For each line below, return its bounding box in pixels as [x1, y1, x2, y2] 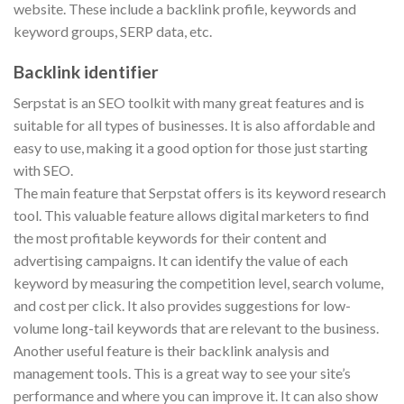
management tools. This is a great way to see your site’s [14, 364, 351, 382]
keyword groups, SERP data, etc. [14, 23, 212, 41]
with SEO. [14, 161, 73, 179]
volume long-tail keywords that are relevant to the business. [14, 319, 379, 337]
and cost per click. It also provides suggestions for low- [14, 297, 351, 315]
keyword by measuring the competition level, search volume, [14, 274, 383, 292]
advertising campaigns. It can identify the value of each [14, 252, 348, 270]
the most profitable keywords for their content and [14, 229, 326, 247]
